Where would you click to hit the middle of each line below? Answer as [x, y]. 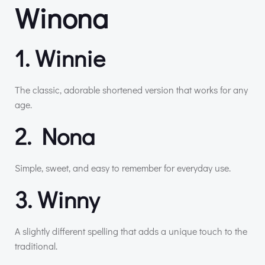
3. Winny [57, 199]
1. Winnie [60, 57]
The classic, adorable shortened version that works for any [131, 89]
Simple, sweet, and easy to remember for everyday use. [123, 167]
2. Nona [55, 135]
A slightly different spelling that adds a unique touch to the [131, 231]
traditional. [36, 245]
